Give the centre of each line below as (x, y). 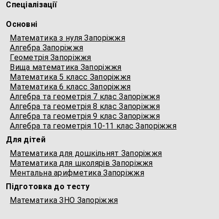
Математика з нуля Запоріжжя (68, 38)
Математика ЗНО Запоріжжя (64, 200)
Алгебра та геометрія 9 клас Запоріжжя (85, 116)
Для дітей (26, 140)
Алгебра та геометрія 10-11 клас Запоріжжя (93, 126)
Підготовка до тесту (48, 186)
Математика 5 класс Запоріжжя (70, 77)
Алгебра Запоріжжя (47, 48)
